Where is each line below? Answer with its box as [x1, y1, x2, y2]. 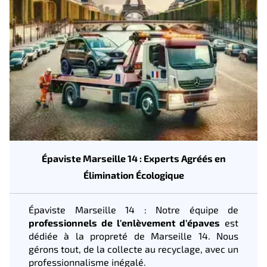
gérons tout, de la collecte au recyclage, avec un [29, 243, 238, 254]
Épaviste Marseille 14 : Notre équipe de [29, 203, 238, 215]
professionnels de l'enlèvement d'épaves [29, 216, 221, 228]
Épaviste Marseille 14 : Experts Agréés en [41, 152, 226, 164]
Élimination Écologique [83, 169, 184, 181]
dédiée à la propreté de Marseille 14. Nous [29, 229, 238, 241]
